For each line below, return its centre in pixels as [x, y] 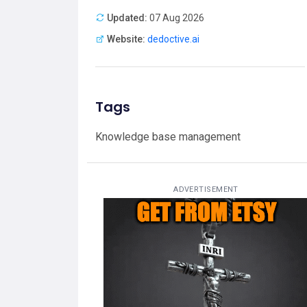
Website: [126, 39]
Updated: [127, 17]
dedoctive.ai [173, 39]
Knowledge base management [168, 136]
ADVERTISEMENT [206, 189]
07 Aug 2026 [176, 17]
